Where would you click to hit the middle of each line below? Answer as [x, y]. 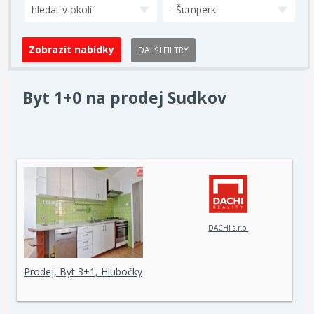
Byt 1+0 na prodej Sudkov [124, 97]
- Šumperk [193, 9]
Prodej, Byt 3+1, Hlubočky [83, 272]
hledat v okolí [62, 9]
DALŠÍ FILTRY [163, 50]
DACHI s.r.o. [228, 228]
